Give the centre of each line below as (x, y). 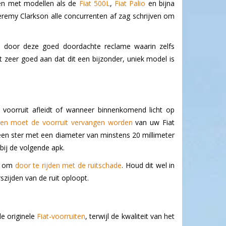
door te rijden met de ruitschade (68, 165)
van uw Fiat (154, 123)
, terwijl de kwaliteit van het (130, 216)
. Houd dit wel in (148, 165)
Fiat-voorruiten (61, 216)
